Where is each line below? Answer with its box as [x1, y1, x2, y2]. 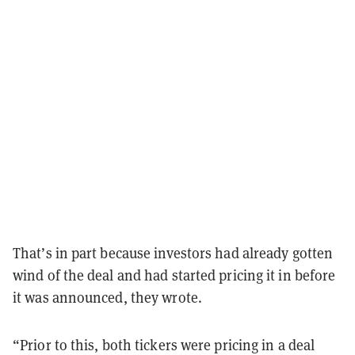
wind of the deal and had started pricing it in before [13, 265, 336, 284]
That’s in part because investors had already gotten [13, 243, 334, 262]
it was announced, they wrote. [13, 288, 202, 307]
